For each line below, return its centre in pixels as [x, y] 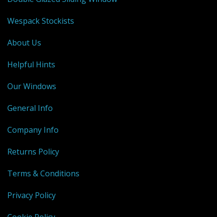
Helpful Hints [31, 64]
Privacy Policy [31, 195]
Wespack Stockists [41, 21]
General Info [30, 108]
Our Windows [32, 86]
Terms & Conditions [43, 173]
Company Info [33, 130]
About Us [24, 42]
